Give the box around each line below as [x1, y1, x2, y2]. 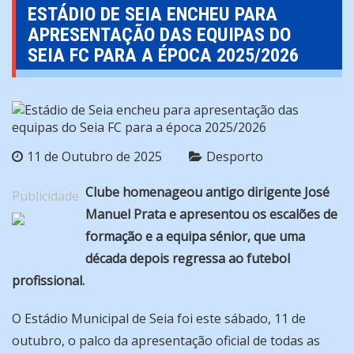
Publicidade [12, 187, 79, 205]
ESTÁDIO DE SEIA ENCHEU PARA [28, 3, 277, 26]
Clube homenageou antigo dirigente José [85, 183, 330, 201]
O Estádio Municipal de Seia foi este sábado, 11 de [12, 310, 306, 328]
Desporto [206, 148, 263, 166]
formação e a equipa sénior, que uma [85, 228, 305, 246]
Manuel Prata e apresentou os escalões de [85, 205, 337, 224]
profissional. [12, 272, 85, 290]
